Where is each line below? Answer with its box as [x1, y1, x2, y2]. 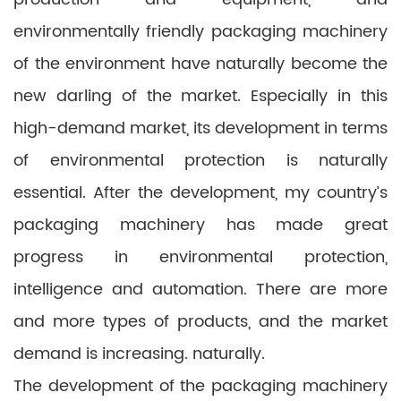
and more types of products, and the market [13, 309, 388, 335]
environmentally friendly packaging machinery [13, 19, 388, 45]
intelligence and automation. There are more [13, 277, 388, 303]
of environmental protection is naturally [13, 148, 388, 174]
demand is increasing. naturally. [13, 341, 265, 367]
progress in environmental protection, [13, 244, 388, 270]
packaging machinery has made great [13, 212, 388, 238]
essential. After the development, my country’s [13, 180, 388, 206]
